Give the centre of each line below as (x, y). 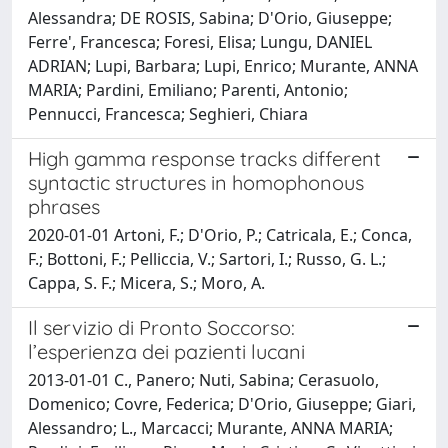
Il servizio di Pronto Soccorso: (161, 327)
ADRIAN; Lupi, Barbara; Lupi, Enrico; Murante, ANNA (223, 65)
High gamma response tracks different (204, 158)
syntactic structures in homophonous (196, 182)
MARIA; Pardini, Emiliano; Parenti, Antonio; (188, 89)
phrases (64, 206)
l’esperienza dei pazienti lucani (166, 351)
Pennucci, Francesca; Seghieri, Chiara (168, 113)
